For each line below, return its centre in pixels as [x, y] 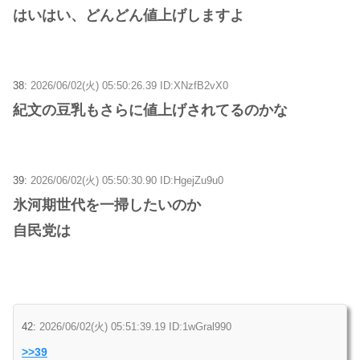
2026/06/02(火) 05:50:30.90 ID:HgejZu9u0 [127, 180]
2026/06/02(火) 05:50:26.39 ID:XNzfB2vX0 [129, 85]
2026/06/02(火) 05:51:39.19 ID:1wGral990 [135, 326]
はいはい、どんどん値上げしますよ [129, 15]
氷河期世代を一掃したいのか [107, 205]
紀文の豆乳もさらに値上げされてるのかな [150, 110]
